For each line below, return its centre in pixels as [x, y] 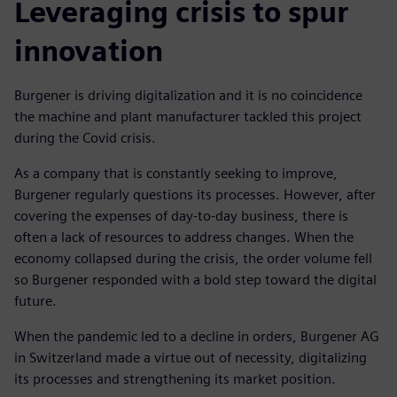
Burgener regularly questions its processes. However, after [195, 195]
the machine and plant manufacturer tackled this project [188, 117]
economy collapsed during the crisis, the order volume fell [193, 259]
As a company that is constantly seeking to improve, [176, 174]
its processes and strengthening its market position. [175, 379]
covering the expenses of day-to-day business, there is [181, 216]
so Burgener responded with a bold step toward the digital [195, 280]
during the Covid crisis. [85, 138]
